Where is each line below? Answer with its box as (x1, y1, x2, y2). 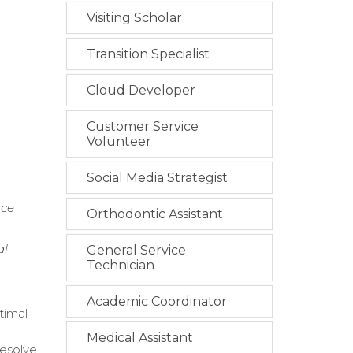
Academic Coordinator (86, 294, 227, 309)
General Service (86, 243, 186, 258)
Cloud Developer (86, 83, 195, 98)
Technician (86, 258, 154, 273)
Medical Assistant (86, 330, 193, 345)
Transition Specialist (86, 46, 210, 61)
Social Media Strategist (86, 170, 228, 185)
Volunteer (86, 134, 151, 149)
